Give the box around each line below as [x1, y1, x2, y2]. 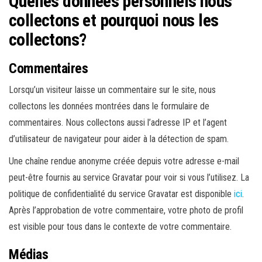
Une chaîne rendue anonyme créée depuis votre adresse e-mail [9, 156, 239, 167]
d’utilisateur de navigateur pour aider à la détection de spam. [9, 133, 229, 144]
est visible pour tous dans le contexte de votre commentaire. [9, 221, 232, 232]
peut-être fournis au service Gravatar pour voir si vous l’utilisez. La [9, 172, 249, 183]
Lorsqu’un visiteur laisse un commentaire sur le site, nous [9, 84, 216, 95]
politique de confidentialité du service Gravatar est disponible [9, 188, 234, 199]
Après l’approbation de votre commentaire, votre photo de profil [9, 205, 243, 216]
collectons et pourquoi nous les [9, 10, 219, 30]
